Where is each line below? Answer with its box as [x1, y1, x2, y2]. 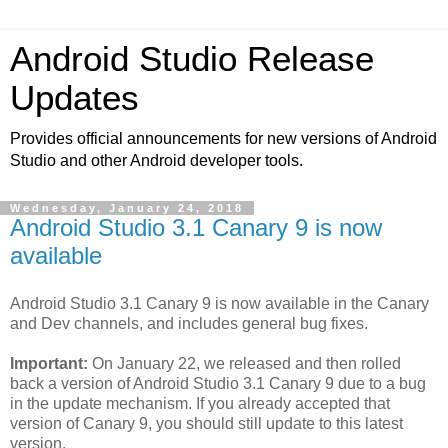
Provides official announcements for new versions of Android [10, 130, 437, 147]
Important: [10, 354, 88, 372]
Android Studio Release [10, 40, 374, 78]
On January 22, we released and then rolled [88, 354, 401, 372]
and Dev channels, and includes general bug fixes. [10, 314, 368, 332]
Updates [10, 79, 139, 117]
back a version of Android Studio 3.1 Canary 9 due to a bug [10, 374, 426, 392]
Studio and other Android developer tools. [10, 152, 303, 169]
